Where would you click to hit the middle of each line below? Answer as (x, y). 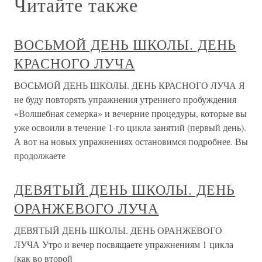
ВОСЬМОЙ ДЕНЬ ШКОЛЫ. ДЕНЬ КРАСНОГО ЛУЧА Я (130, 85)
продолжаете (40, 155)
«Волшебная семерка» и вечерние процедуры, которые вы (130, 113)
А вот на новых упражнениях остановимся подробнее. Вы (131, 141)
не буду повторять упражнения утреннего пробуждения (125, 99)
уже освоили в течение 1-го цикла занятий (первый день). (130, 127)
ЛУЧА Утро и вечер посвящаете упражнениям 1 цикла (124, 244)
